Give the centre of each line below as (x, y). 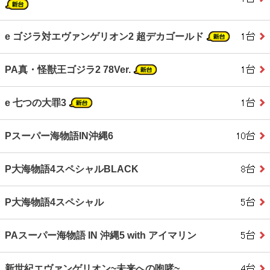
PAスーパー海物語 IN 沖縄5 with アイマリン (101, 236)
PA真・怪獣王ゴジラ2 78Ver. (69, 69)
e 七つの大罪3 (37, 102)
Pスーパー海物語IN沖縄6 (59, 136)
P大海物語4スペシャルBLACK (72, 169)
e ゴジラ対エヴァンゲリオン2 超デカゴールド (105, 36)
